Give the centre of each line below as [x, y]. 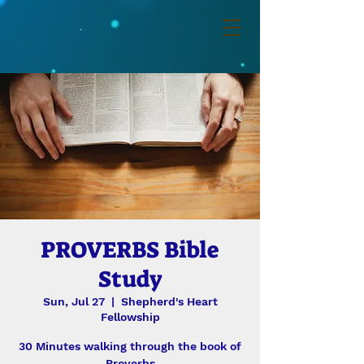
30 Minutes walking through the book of [130, 346]
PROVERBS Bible [130, 250]
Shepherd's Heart [169, 301]
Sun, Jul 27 [74, 301]
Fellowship [130, 317]
